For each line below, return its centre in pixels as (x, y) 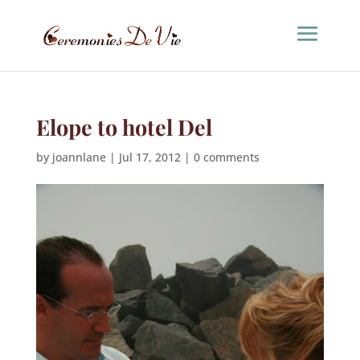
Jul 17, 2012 (149, 157)
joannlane (79, 157)
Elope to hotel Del (124, 127)
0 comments (226, 157)
